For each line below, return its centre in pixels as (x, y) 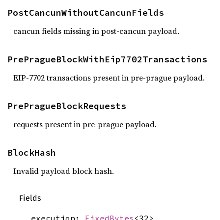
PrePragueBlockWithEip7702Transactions (107, 59)
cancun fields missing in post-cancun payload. (96, 31)
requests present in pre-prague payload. (85, 124)
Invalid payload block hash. (64, 171)
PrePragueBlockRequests (67, 106)
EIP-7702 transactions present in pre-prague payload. (109, 78)
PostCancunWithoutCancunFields (86, 13)
